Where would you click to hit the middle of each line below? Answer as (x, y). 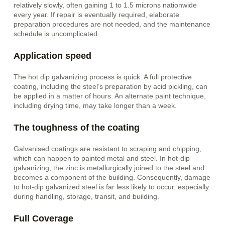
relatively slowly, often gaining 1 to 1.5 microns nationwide (105, 6)
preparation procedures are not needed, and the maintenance (112, 25)
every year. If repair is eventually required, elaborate (97, 15)
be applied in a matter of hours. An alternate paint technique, (110, 96)
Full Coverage (44, 218)
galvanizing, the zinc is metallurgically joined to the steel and (109, 168)
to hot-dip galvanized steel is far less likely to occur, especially (111, 187)
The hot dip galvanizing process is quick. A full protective (103, 77)
